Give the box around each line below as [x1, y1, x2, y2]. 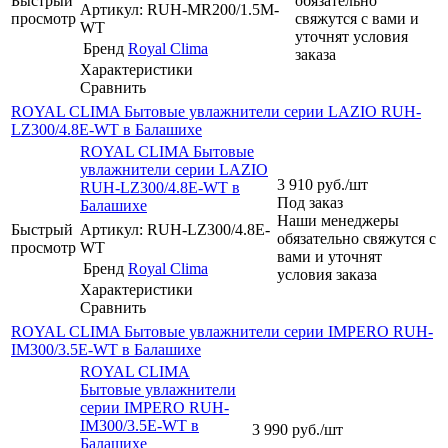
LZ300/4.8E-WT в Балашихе [11, 120, 202, 138]
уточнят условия [295, 27, 408, 45]
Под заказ [277, 193, 343, 211]
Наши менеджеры [277, 211, 399, 229]
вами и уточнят [277, 247, 382, 265]
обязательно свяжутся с [277, 229, 436, 247]
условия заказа [277, 265, 377, 283]
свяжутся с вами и [295, 9, 419, 27]
